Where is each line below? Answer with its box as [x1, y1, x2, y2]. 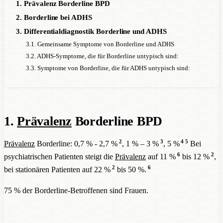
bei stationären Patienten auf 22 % [4, 165, 111, 174]
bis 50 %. [114, 165, 146, 174]
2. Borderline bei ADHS [16, 13, 93, 21]
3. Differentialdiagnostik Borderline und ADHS [16, 27, 167, 35]
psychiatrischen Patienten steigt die [4, 152, 115, 161]
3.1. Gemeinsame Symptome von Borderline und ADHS [26, 40, 174, 48]
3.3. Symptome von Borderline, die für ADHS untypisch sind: [26, 64, 190, 72]
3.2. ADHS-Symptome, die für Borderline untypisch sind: [26, 52, 179, 60]
